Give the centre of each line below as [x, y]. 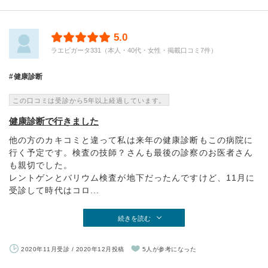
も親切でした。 [41, 165]
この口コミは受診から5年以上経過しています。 [89, 100]
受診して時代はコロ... [54, 190]
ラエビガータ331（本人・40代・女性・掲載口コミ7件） [134, 50]
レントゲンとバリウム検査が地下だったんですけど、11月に [132, 177]
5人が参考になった [169, 249]
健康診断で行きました [54, 121]
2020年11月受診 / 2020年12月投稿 [73, 249]
